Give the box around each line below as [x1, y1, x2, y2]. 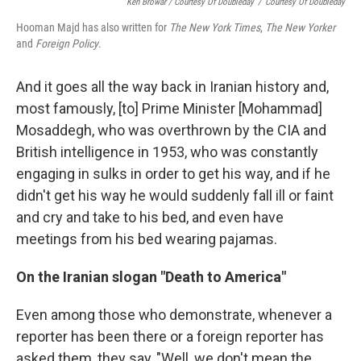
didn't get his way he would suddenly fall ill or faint [16, 187, 334, 204]
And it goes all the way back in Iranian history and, [16, 78, 329, 95]
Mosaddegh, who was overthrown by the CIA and [16, 122, 326, 139]
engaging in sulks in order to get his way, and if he [16, 165, 330, 182]
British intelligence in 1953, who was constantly [16, 143, 318, 160]
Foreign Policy [35, 37, 98, 50]
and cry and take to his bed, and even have [16, 209, 284, 226]
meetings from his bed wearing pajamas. [16, 230, 277, 247]
